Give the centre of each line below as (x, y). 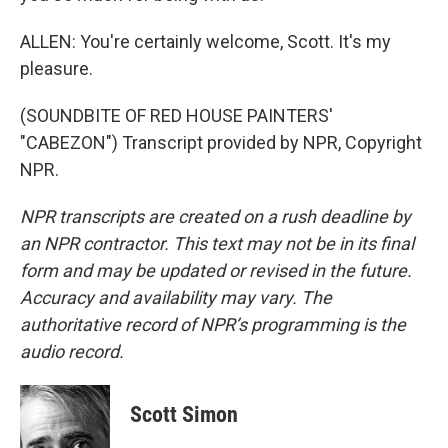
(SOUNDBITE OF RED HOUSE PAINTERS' (176, 115)
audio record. (72, 351)
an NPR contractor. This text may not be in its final (217, 243)
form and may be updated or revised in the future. (216, 270)
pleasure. (56, 68)
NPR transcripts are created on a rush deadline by (215, 216)
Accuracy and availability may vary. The (176, 297)
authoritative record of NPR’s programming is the (213, 324)
